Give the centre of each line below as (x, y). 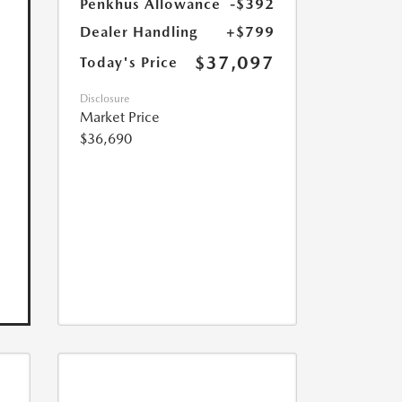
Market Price (119, 118)
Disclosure (104, 99)
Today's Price (128, 63)
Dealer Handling (138, 32)
